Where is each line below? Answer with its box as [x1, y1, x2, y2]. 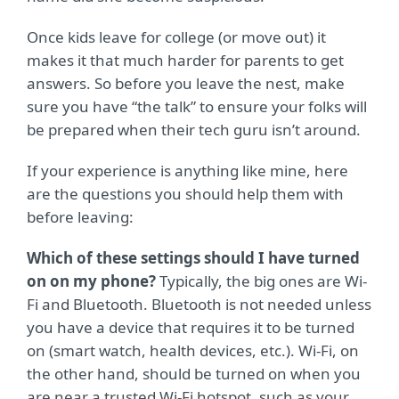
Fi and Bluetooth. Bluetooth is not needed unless [27, 294, 371, 314]
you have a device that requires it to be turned [27, 317, 354, 338]
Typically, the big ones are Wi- [156, 271, 367, 291]
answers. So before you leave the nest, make [27, 73, 345, 94]
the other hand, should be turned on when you [27, 363, 361, 384]
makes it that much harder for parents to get [27, 50, 344, 70]
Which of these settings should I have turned [27, 248, 360, 268]
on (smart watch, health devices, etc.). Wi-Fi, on [27, 340, 359, 361]
